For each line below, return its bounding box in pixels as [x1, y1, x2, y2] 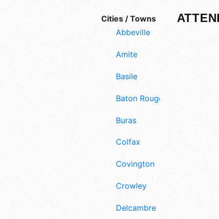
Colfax [116, 137, 140, 147]
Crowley [116, 180, 147, 191]
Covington [116, 159, 154, 169]
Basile [116, 71, 137, 81]
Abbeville [116, 27, 150, 38]
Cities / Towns [101, 14, 156, 24]
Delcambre [116, 202, 156, 213]
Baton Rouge [116, 93, 163, 103]
